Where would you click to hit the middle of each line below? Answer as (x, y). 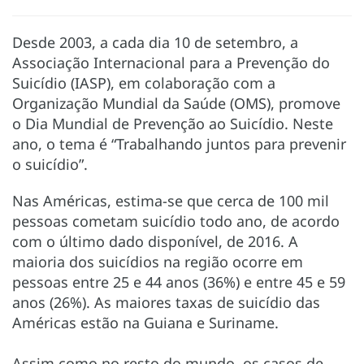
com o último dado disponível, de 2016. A (155, 241)
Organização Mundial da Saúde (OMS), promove (176, 103)
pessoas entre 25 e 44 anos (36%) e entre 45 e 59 (179, 282)
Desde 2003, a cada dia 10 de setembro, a (155, 42)
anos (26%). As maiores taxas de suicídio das (166, 302)
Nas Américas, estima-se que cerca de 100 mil (171, 200)
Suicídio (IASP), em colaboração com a (144, 82)
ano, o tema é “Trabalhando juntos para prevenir (179, 143)
